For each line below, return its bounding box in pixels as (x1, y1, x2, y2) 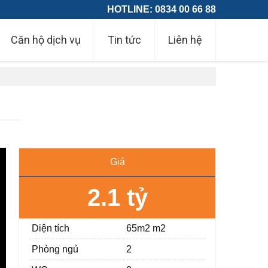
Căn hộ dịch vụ (11, 33, 81, 46)
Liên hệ (168, 33, 202, 46)
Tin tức (108, 33, 141, 46)
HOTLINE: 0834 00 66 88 (107, 4, 216, 14)
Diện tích (32, 223, 70, 233)
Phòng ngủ (32, 244, 79, 254)
